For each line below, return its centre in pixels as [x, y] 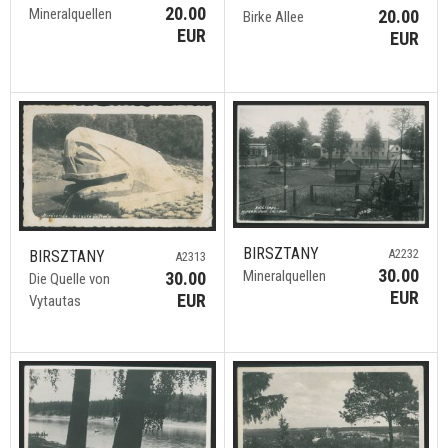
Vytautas [55, 300]
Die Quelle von [69, 278]
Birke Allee [273, 17]
